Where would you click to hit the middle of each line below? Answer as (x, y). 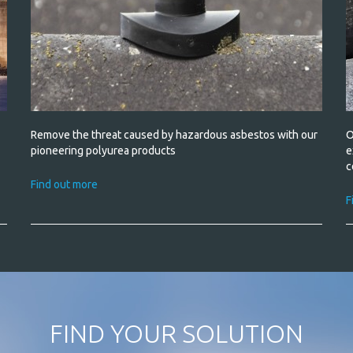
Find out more (64, 184)
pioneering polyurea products (103, 150)
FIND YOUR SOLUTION (176, 333)
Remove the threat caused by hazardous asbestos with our (174, 135)
